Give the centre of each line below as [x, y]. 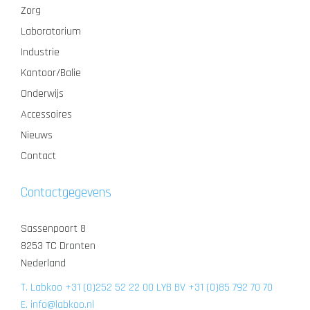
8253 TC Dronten [58, 246]
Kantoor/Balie [51, 73]
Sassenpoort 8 [53, 229]
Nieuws [37, 135]
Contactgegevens [66, 192]
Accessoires [46, 115]
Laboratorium [51, 31]
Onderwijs [42, 94]
